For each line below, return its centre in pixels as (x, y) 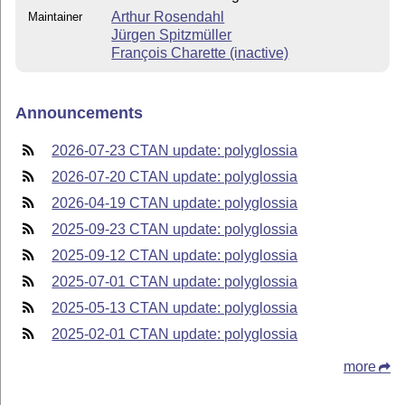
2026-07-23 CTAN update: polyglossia (175, 150)
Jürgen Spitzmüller (172, 34)
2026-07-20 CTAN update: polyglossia (175, 176)
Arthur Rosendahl (168, 16)
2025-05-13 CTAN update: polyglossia (175, 307)
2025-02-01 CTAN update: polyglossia (175, 334)
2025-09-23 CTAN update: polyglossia (175, 229)
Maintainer (56, 16)
